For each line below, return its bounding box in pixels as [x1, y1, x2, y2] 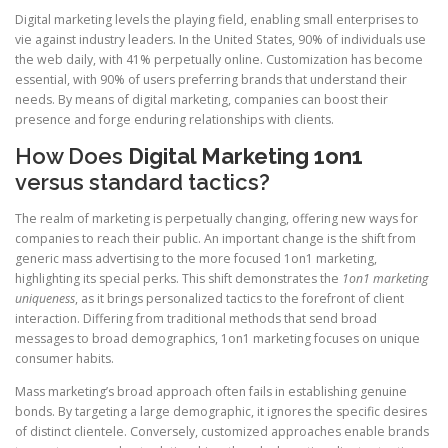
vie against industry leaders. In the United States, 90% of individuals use [15, 31, 426, 49]
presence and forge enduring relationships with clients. [15, 111, 334, 129]
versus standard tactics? [15, 169, 270, 196]
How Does [15, 143, 128, 170]
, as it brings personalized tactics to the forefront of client [75, 289, 404, 307]
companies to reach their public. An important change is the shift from [15, 229, 416, 247]
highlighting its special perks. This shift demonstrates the [15, 269, 342, 287]
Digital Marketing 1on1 [128, 143, 363, 170]
